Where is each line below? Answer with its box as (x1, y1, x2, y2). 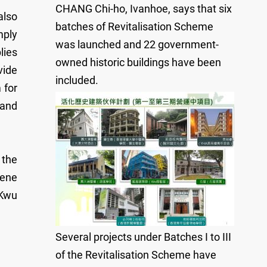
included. (55, 74, 98, 86)
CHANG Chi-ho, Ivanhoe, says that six (55, 2, 232, 15)
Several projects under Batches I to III (55, 231, 231, 243)
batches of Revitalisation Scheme (55, 20, 213, 33)
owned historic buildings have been (55, 56, 221, 69)
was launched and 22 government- (55, 38, 219, 51)
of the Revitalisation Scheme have (55, 249, 216, 261)
